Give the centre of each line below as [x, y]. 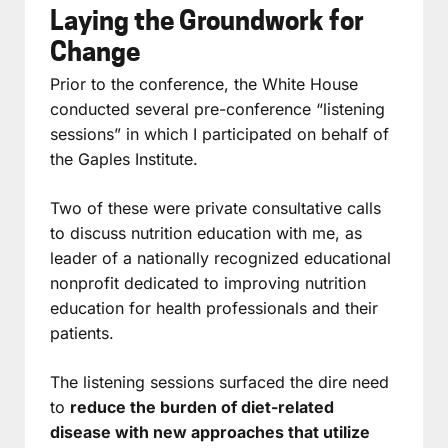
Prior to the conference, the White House [204, 83]
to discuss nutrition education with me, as [206, 232]
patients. [82, 332]
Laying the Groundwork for [207, 20]
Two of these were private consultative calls [215, 207]
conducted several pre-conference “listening [217, 108]
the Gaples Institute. [124, 158]
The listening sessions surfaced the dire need [219, 381]
